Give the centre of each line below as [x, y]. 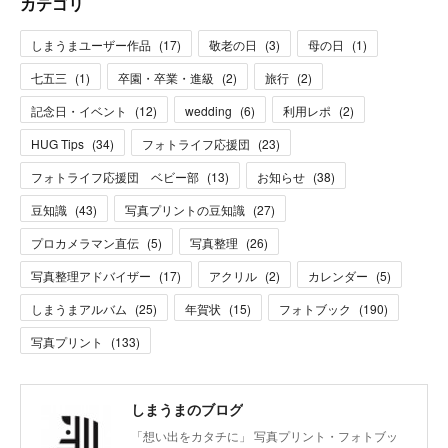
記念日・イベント [79, 111]
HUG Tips [57, 144]
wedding [208, 111]
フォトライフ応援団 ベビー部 [115, 177]
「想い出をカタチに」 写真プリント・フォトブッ [264, 436]
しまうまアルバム [79, 309]
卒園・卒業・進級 [166, 78]
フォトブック [315, 309]
